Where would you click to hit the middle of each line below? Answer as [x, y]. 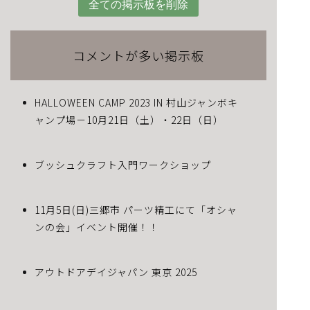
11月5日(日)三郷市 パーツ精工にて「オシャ [136, 210]
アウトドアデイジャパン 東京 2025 [116, 272]
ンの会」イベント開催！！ [97, 227]
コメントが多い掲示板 [138, 55]
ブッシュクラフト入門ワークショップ [123, 165]
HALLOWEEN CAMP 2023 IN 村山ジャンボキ [136, 102]
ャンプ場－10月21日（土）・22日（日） [129, 120]
